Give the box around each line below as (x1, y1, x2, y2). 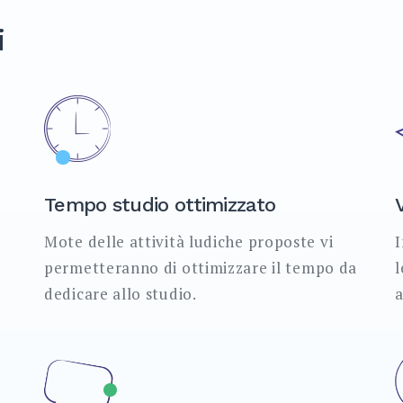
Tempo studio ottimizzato (44, 193, 276, 216)
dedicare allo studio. (44, 282, 197, 304)
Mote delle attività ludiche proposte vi (44, 230, 334, 252)
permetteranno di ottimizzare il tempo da (44, 256, 358, 278)
